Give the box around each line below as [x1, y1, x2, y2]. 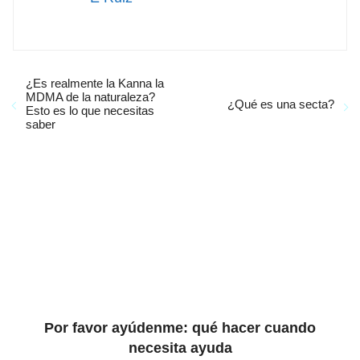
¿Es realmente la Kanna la [26, 76, 164, 90]
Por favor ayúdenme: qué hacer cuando [44, 320, 316, 336]
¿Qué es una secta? [227, 96, 334, 111]
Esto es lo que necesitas [26, 104, 154, 117]
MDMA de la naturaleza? [26, 90, 155, 104]
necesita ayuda [128, 340, 232, 356]
